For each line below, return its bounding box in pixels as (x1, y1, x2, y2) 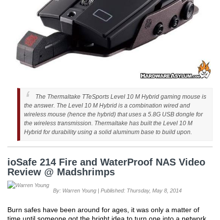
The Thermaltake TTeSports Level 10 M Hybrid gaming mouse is (35, 93, 207, 100)
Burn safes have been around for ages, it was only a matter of (7, 206, 199, 214)
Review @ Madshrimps (7, 166, 115, 177)
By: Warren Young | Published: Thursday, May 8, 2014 (53, 187, 182, 193)
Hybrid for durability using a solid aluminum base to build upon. (24, 128, 192, 136)
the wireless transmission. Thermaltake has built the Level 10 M (24, 119, 192, 127)
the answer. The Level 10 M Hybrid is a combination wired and (24, 102, 190, 109)
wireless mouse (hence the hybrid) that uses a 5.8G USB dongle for (24, 110, 203, 118)
